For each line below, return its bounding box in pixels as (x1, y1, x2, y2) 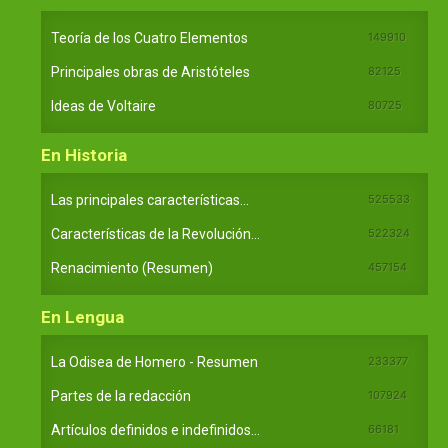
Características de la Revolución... (51, 225, 260, 242)
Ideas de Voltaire (51, 97, 156, 114)
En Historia (41, 144, 127, 165)
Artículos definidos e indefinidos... (51, 421, 260, 438)
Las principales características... (51, 191, 249, 208)
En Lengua (41, 306, 124, 327)
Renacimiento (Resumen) (51, 259, 213, 276)
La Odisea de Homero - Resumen (51, 353, 258, 370)
